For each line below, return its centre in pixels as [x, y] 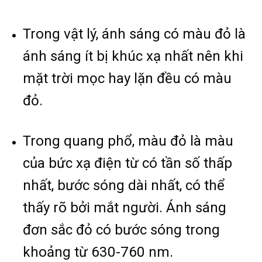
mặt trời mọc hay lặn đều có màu [127, 78]
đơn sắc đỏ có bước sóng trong [122, 230]
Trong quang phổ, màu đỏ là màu [128, 141]
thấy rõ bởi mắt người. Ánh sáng [125, 207]
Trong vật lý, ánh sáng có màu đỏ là [135, 34]
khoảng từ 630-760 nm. [98, 252]
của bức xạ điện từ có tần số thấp [128, 163]
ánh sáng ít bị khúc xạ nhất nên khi [133, 56]
